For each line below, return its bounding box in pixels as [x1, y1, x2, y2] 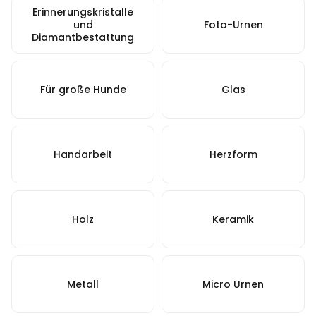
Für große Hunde [39, 83, 126, 97]
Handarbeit [54, 147, 112, 162]
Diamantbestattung [32, 30, 134, 45]
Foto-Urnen [203, 18, 263, 32]
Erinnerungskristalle [32, 5, 133, 20]
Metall [67, 277, 99, 292]
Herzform [209, 147, 257, 162]
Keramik [212, 212, 254, 227]
